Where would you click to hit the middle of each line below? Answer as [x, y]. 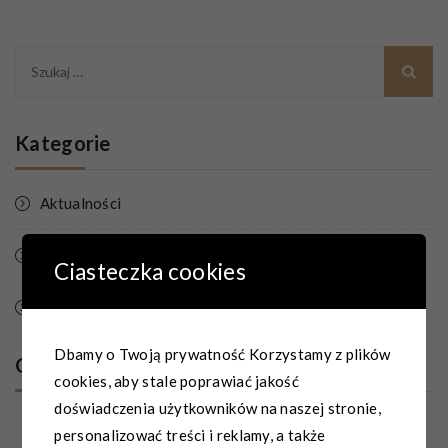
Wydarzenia [81, 307]
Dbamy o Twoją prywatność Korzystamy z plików [222, 353]
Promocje [73, 255]
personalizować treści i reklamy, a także [190, 434]
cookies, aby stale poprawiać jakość [176, 380]
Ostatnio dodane [95, 365]
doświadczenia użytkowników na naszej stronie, [217, 407]
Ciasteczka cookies [150, 271]
